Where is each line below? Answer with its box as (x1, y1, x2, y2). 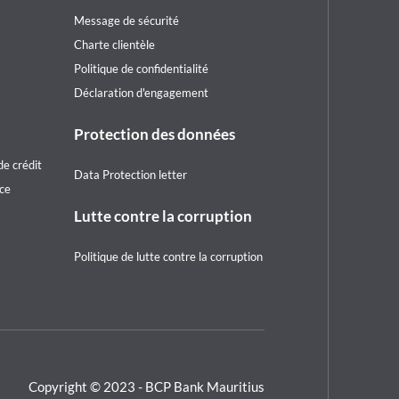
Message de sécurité (73, 13, 179, 28)
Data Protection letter (73, 167, 187, 182)
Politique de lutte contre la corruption (73, 249, 263, 264)
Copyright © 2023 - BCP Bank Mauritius (28, 378, 265, 395)
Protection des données (73, 125, 235, 143)
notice (73, 4, 118, 23)
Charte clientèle (73, 37, 155, 52)
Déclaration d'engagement (73, 85, 208, 100)
